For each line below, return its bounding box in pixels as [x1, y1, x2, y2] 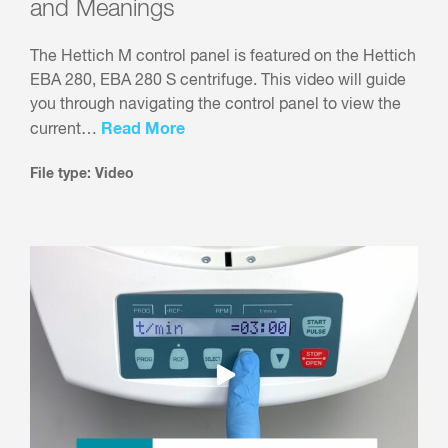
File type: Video [30, 166, 134, 181]
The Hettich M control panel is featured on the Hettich [30, 48, 416, 65]
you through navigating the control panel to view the [30, 96, 401, 113]
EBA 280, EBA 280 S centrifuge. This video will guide [30, 72, 406, 89]
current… [30, 121, 101, 138]
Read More [101, 120, 185, 137]
